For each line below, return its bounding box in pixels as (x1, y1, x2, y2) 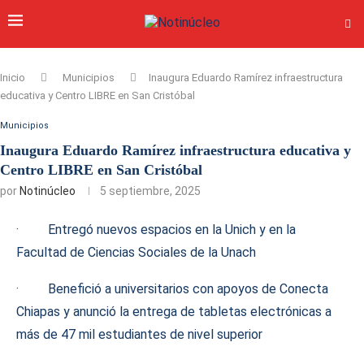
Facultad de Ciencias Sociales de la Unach (16, 245, 256, 260)
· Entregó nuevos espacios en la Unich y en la (16, 222, 296, 237)
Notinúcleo (19, 184, 76, 197)
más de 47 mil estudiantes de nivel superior (16, 327, 262, 342)
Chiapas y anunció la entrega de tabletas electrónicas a (16, 304, 331, 319)
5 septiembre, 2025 (100, 184, 201, 197)
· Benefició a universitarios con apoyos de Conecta (16, 281, 328, 297)
